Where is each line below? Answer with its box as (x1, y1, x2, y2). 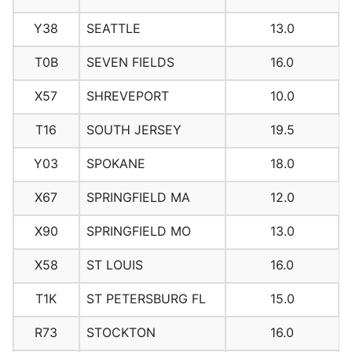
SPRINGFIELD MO (86, 223, 191, 240)
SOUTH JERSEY (86, 122, 181, 138)
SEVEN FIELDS (86, 54, 174, 71)
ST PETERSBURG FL (86, 291, 206, 307)
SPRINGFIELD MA (86, 189, 190, 206)
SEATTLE (86, 20, 141, 37)
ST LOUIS (86, 257, 143, 273)
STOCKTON (86, 324, 156, 341)
